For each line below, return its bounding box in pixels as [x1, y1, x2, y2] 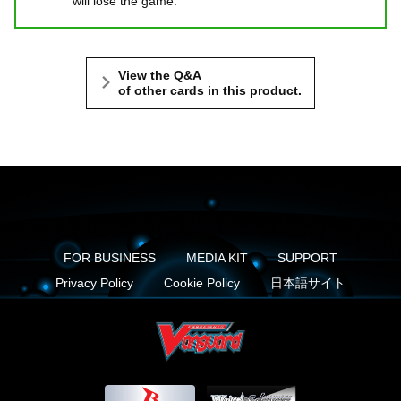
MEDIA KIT [185, 250, 248, 265]
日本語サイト [269, 275, 346, 290]
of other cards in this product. [118, 82, 302, 98]
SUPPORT [277, 250, 338, 265]
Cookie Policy [164, 275, 240, 290]
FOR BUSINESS [63, 250, 156, 265]
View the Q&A [118, 67, 201, 82]
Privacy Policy [55, 275, 134, 290]
